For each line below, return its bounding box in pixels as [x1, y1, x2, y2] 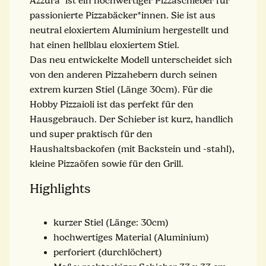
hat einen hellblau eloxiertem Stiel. [30, 39, 182, 50]
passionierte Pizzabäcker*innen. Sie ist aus [30, 9, 216, 21]
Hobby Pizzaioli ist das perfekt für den [30, 99, 194, 110]
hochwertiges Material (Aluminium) [53, 232, 209, 243]
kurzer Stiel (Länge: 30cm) [53, 217, 169, 228]
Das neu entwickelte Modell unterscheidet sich [30, 54, 232, 65]
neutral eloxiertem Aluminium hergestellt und [30, 24, 229, 36]
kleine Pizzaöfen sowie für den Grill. [30, 158, 183, 169]
